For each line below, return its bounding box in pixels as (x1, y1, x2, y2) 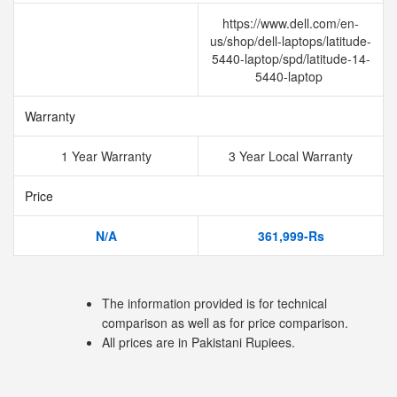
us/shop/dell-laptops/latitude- (210, 32, 371, 50)
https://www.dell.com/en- (222, 14, 359, 32)
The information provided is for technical (102, 294, 327, 312)
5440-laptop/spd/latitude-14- (211, 50, 370, 67)
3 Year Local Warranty (229, 147, 353, 165)
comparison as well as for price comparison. (102, 314, 348, 331)
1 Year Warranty (60, 147, 152, 165)
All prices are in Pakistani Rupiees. (102, 333, 295, 351)
